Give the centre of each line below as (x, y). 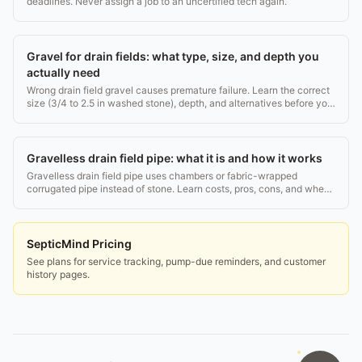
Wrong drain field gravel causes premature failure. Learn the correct (178, 90)
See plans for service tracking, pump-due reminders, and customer (176, 261)
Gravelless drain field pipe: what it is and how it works (175, 158)
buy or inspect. (60, 116)
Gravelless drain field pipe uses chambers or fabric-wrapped (162, 175)
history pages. (58, 274)
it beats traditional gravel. (84, 201)
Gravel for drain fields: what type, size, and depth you (173, 56)
